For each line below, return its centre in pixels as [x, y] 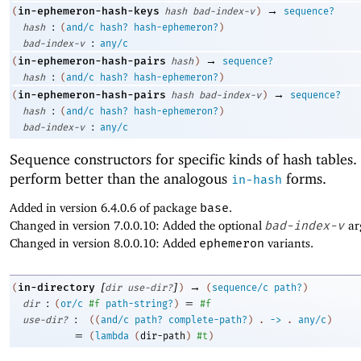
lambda [112, 336]
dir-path [163, 336]
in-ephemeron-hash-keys [89, 10]
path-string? [139, 304]
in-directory [56, 288]
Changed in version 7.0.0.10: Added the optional [137, 226]
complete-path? [208, 320]
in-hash [257, 179]
